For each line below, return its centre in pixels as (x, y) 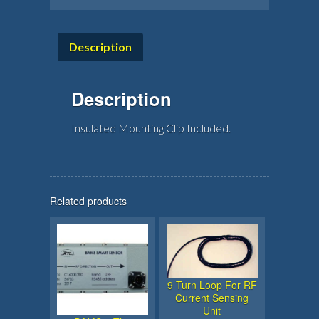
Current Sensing (212, 297)
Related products (88, 200)
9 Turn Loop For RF (212, 284)
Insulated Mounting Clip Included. (151, 127)
